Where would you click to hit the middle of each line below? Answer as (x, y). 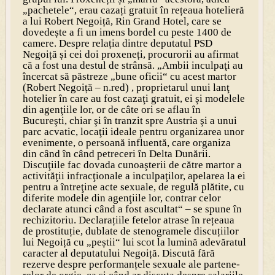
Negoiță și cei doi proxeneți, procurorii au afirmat (130, 54)
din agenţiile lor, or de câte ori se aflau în (111, 109)
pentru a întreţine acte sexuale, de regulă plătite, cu (133, 187)
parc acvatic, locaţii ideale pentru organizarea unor (133, 131)
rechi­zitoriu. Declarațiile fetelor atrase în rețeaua (128, 220)
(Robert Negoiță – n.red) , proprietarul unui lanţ (126, 87)
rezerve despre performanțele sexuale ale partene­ (131, 264)
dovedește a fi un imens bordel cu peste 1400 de (127, 32)
